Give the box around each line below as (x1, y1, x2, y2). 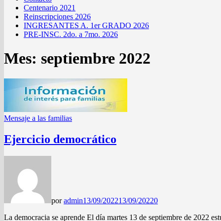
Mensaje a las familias (4, 113, 72, 122)
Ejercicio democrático (4, 132, 116, 146)
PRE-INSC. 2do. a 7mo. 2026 (24, 30, 118, 38)
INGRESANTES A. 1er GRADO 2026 (24, 21, 149, 30)
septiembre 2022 (41, 49, 150, 68)
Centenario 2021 (24, 3, 75, 12)
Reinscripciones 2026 (24, 12, 91, 21)
